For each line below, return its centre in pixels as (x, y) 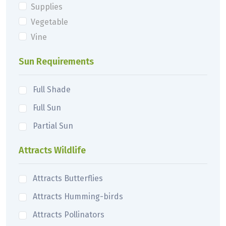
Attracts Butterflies (68, 178)
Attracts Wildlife (52, 150)
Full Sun (47, 107)
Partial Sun (53, 126)
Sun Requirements (56, 61)
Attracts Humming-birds (78, 196)
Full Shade (52, 89)
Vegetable (49, 22)
